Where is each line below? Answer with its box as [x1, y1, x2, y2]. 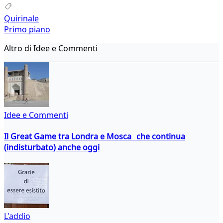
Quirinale [4, 12, 39, 24]
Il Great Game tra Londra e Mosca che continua [4, 130, 185, 142]
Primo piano [4, 23, 50, 35]
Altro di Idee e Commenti [4, 42, 98, 54]
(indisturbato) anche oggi [4, 141, 100, 153]
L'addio [4, 211, 30, 222]
